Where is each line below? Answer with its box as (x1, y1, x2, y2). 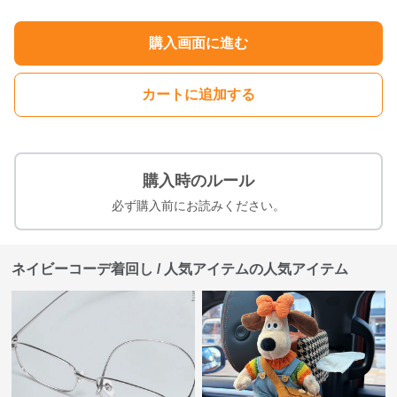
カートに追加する (142, 87, 255, 102)
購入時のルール (143, 172, 254, 190)
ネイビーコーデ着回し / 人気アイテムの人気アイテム (12, 261, 349, 276)
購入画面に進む (149, 35, 248, 51)
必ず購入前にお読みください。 (112, 198, 285, 213)
